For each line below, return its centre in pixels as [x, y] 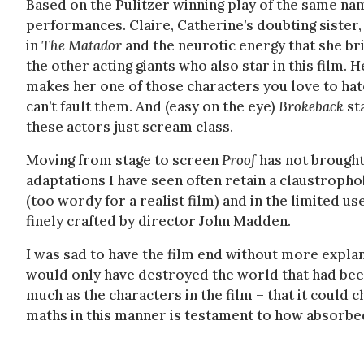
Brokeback [311, 106]
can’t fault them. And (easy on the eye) [152, 106]
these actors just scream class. [130, 127]
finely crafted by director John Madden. [158, 221]
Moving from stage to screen [124, 160]
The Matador [83, 45]
